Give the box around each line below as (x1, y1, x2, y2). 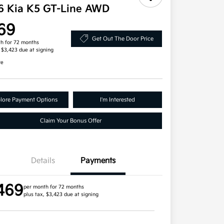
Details (31, 156, 55, 166)
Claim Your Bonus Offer (39, 117, 101, 124)
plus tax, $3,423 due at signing (23, 191, 99, 198)
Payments (80, 156, 116, 166)
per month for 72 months (23, 184, 84, 190)
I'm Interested (100, 96, 135, 103)
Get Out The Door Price (91, 35, 153, 42)
